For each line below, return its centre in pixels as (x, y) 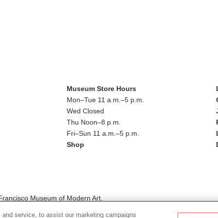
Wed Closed (85, 111)
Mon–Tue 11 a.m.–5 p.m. (105, 100)
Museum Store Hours (101, 88)
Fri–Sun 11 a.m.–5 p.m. (103, 133)
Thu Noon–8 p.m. (93, 122)
